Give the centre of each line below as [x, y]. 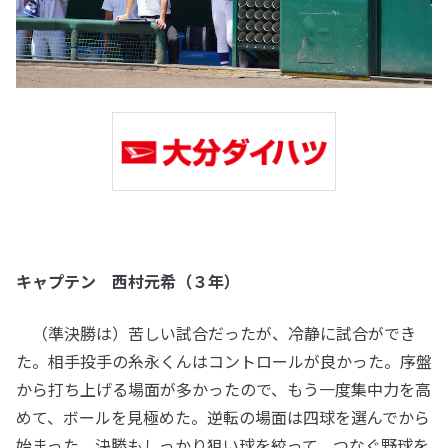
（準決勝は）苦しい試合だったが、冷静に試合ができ [216, 332]
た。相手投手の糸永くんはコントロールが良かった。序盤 [224, 360]
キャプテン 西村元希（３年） [128, 280]
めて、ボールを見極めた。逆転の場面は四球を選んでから [223, 416]
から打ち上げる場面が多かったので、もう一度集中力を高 [223, 388]
